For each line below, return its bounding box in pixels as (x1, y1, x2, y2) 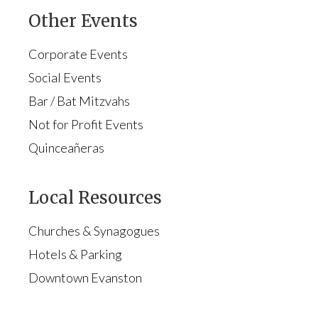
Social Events (28, 69, 102, 85)
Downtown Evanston (28, 269, 142, 285)
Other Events (28, 9, 138, 32)
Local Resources (28, 186, 162, 209)
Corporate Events (28, 45, 128, 62)
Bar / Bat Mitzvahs (28, 92, 130, 109)
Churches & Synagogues (28, 222, 160, 238)
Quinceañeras (28, 139, 104, 155)
